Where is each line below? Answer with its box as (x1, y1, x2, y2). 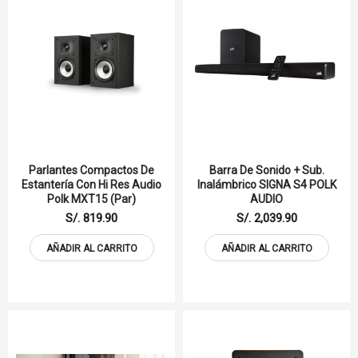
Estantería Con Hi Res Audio (22, 177, 161, 191)
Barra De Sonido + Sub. (209, 163, 324, 177)
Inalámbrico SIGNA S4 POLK (197, 177, 336, 191)
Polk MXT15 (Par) (47, 192, 136, 205)
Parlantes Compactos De (29, 163, 154, 177)
